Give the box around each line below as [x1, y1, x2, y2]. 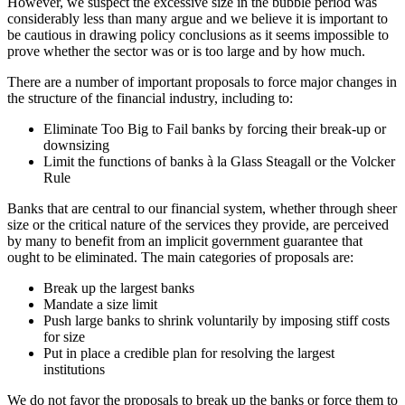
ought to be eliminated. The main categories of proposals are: [7, 249, 353, 265]
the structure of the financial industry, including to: [7, 89, 293, 106]
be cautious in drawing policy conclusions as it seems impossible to [7, 26, 389, 42]
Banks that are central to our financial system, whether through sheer [7, 200, 397, 216]
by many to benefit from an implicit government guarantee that [7, 232, 363, 249]
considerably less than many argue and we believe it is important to [7, 10, 388, 26]
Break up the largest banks [43, 279, 194, 296]
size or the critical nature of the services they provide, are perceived [7, 216, 389, 232]
